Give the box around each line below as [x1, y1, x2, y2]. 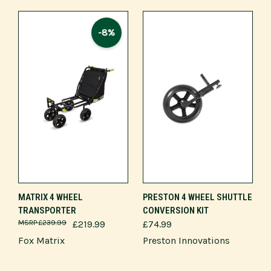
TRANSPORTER [18, 204, 76, 216]
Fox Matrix [18, 234, 65, 246]
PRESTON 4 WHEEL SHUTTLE [143, 191, 252, 203]
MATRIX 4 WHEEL [18, 191, 83, 203]
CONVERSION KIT [143, 204, 209, 216]
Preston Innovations [143, 234, 230, 246]
